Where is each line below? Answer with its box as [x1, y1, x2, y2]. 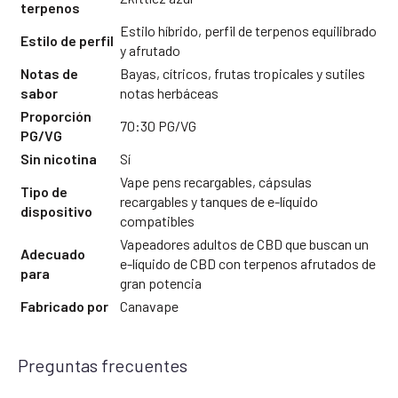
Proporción [20, 107, 92, 125]
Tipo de [20, 183, 68, 201]
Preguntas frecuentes [18, 354, 187, 377]
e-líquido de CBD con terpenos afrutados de [120, 255, 376, 273]
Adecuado [20, 245, 85, 263]
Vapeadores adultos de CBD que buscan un [120, 235, 369, 253]
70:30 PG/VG [120, 117, 196, 135]
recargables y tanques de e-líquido [120, 193, 318, 211]
